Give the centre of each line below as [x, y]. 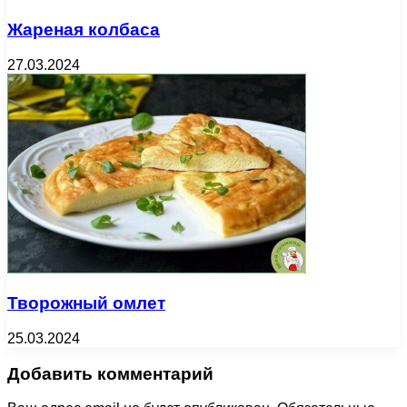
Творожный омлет [86, 303]
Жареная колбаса [84, 29]
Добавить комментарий [110, 373]
